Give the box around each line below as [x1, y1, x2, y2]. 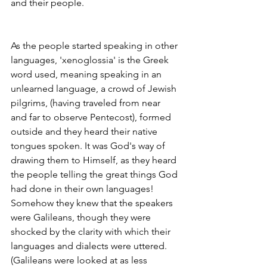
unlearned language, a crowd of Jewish [11, 83, 179, 94]
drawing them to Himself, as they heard [11, 154, 179, 166]
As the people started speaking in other [11, 40, 180, 51]
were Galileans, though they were [11, 212, 153, 223]
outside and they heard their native [11, 126, 160, 137]
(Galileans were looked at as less [11, 254, 150, 266]
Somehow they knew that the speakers [11, 197, 175, 209]
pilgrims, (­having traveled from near [11, 97, 163, 108]
